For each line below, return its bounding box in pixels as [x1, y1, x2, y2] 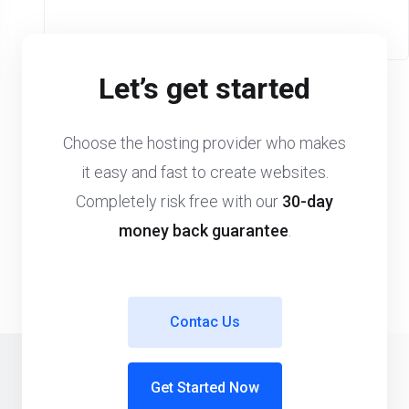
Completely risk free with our [76, 192, 282, 212]
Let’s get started [99, 71, 310, 107]
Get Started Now [150, 379, 259, 397]
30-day [282, 192, 333, 212]
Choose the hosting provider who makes [63, 133, 346, 153]
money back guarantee [118, 221, 288, 241]
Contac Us [169, 313, 240, 331]
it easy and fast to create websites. [80, 163, 329, 183]
